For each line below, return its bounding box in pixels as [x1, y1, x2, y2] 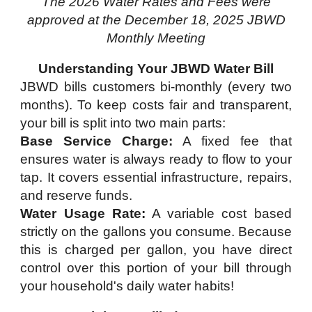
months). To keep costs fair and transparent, [20, 97, 292, 112]
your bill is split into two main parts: [20, 116, 226, 130]
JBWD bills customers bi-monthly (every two [20, 79, 292, 94]
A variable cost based [145, 206, 292, 221]
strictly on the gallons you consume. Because [20, 224, 292, 239]
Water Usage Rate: [20, 206, 146, 221]
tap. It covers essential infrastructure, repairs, [20, 170, 292, 185]
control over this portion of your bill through [20, 260, 292, 275]
